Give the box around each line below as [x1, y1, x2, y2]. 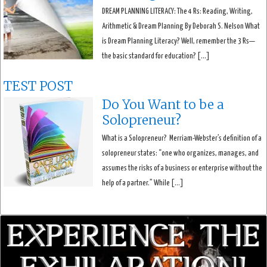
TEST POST [4, 77, 73, 94]
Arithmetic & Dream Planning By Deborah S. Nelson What [102, 22, 260, 30]
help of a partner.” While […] [102, 179, 184, 187]
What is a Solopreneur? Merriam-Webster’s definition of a [102, 134, 262, 142]
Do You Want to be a [102, 96, 224, 113]
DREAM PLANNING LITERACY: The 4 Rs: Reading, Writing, [102, 7, 253, 15]
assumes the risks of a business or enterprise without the [102, 164, 262, 172]
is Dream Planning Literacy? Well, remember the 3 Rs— [102, 37, 255, 45]
